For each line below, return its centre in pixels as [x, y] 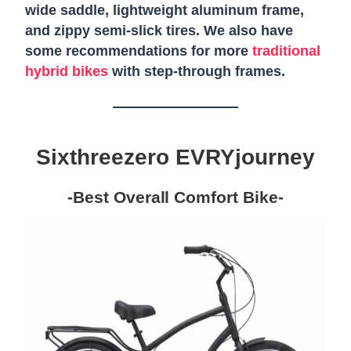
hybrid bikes [67, 71]
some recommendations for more [139, 51]
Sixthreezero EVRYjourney [175, 157]
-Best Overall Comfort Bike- [175, 197]
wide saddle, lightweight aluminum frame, [165, 10]
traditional [286, 51]
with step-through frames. [197, 71]
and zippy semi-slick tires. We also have [159, 31]
